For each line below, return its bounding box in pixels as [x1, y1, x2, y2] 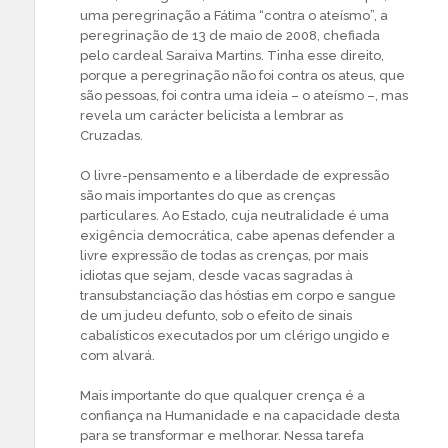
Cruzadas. [80, 128, 143, 144]
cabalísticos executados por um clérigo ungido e [80, 328, 390, 344]
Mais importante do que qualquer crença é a [80, 388, 365, 404]
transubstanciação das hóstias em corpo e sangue [80, 288, 396, 304]
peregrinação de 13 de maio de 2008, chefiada [80, 28, 380, 44]
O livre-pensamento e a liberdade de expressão [80, 168, 389, 184]
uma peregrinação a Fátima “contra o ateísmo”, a [80, 8, 388, 24]
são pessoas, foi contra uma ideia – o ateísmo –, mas [80, 88, 408, 104]
